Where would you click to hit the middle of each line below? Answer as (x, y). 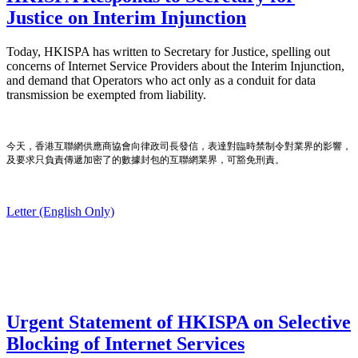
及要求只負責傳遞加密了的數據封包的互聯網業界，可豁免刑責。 (145, 159)
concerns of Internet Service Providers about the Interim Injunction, (175, 66)
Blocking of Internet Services (125, 343)
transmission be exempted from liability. (106, 94)
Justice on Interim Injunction (126, 17)
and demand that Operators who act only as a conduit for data (161, 80)
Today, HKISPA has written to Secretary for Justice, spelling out (168, 51)
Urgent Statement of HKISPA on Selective (179, 322)
